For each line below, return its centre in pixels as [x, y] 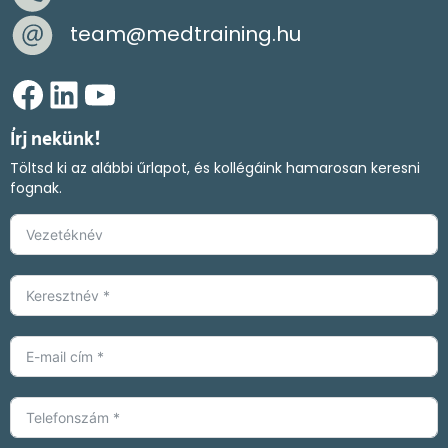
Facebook [18, 93]
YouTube [92, 93]
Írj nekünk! [55, 139]
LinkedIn [57, 93]
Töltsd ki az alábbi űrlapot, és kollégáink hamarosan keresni [215, 167]
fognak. [36, 187]
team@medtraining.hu [185, 33]
